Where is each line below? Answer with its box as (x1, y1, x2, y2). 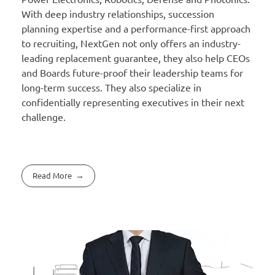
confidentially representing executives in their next (21, 96, 244, 109)
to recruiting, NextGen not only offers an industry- (21, 37, 241, 50)
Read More (33, 170, 72, 180)
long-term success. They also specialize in (21, 81, 201, 94)
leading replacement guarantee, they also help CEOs (21, 52, 250, 64)
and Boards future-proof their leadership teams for (21, 66, 243, 79)
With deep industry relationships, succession (21, 7, 214, 20)
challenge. (21, 110, 66, 123)
